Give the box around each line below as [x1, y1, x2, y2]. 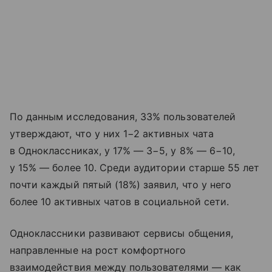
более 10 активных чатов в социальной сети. [10, 195, 229, 208]
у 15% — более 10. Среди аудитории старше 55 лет [10, 161, 260, 174]
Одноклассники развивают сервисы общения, [10, 227, 233, 240]
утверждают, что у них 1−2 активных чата [10, 127, 214, 140]
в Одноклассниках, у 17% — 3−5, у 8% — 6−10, [10, 144, 236, 157]
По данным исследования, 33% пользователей [10, 110, 236, 123]
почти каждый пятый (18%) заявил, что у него [10, 178, 232, 191]
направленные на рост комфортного [10, 244, 186, 257]
